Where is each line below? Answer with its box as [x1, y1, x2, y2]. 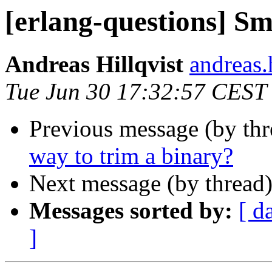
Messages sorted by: [29, 197, 233, 224]
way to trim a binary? [29, 143, 233, 169]
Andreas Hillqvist [5, 51, 183, 78]
